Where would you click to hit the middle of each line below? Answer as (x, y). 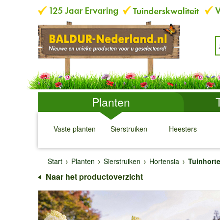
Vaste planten (75, 129)
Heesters (183, 129)
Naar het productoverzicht (94, 177)
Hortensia (164, 161)
